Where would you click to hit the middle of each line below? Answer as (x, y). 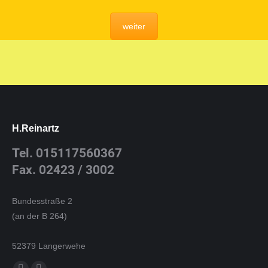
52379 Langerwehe (49, 246)
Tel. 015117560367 (67, 153)
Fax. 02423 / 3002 (63, 170)
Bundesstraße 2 (42, 201)
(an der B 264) (39, 216)
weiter (134, 26)
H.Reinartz (36, 128)
